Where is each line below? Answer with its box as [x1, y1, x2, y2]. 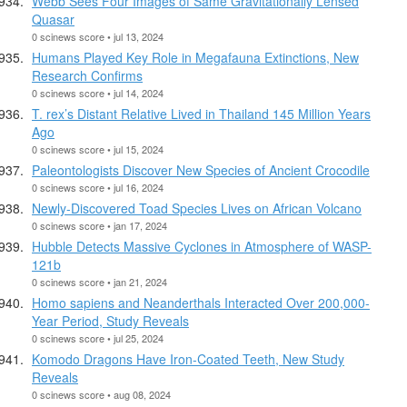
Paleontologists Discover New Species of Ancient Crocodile [32, 160, 370, 179]
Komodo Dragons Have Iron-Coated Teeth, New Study [32, 349, 344, 368]
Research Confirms [32, 65, 143, 84]
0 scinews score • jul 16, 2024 [32, 179, 164, 194]
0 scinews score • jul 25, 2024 [32, 330, 164, 345]
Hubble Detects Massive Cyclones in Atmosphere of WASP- [32, 236, 372, 255]
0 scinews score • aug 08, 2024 [32, 386, 171, 402]
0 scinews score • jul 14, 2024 [32, 84, 164, 100]
